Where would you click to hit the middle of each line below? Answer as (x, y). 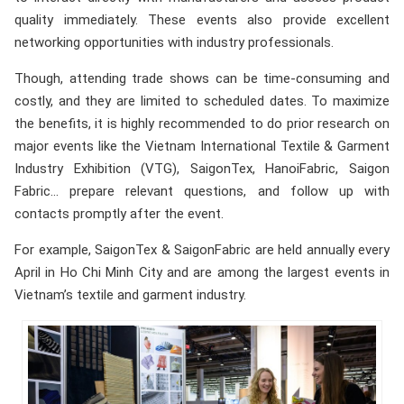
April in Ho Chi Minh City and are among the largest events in (202, 273)
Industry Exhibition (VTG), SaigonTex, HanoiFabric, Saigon (202, 169)
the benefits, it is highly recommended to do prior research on (202, 124)
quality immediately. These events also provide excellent (202, 20)
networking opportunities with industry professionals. (174, 43)
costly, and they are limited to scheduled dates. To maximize (202, 101)
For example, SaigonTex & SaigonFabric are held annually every (202, 250)
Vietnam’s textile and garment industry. (130, 295)
